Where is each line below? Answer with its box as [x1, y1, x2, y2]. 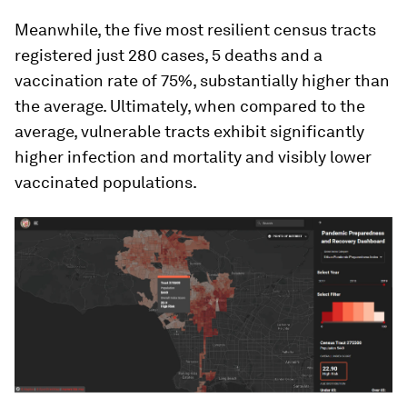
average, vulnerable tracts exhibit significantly [15, 122, 364, 142]
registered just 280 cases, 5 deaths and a [15, 45, 323, 65]
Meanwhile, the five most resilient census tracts [15, 20, 376, 40]
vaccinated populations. [15, 173, 197, 193]
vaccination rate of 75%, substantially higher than [15, 71, 390, 91]
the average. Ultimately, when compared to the [15, 96, 365, 116]
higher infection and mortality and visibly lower [15, 147, 372, 167]
